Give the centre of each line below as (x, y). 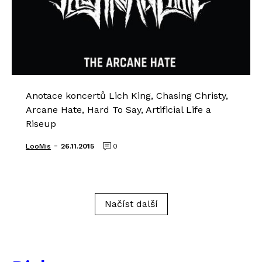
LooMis (38, 146)
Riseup (41, 124)
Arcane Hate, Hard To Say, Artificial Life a (118, 110)
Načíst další (131, 204)
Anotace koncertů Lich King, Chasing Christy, (127, 96)
